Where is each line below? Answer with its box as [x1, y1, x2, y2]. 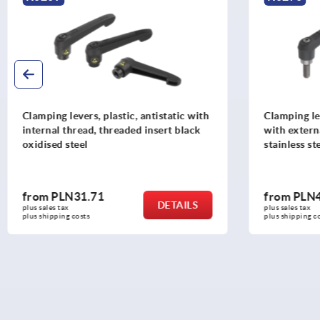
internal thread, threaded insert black [22, 124, 201, 136]
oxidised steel [22, 139, 88, 151]
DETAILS [157, 199, 199, 211]
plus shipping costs [22, 211, 90, 220]
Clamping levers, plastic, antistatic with [22, 110, 209, 122]
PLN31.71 [51, 189, 104, 203]
